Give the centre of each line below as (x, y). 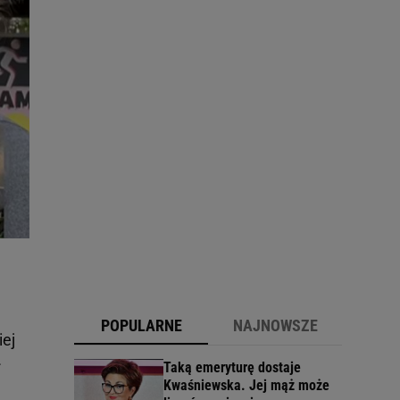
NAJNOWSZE (275, 326)
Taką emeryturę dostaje (232, 368)
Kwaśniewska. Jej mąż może (246, 386)
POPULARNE (141, 326)
